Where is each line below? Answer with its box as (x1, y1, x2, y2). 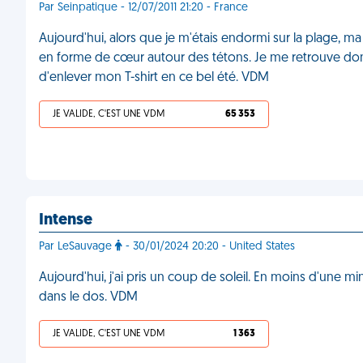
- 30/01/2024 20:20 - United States (122, 241, 295, 253)
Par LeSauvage (39, 241, 115, 253)
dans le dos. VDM (39, 291, 138, 304)
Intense (39, 212, 92, 228)
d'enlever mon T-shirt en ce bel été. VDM (39, 71, 269, 84)
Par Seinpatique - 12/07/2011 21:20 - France (39, 2, 248, 14)
